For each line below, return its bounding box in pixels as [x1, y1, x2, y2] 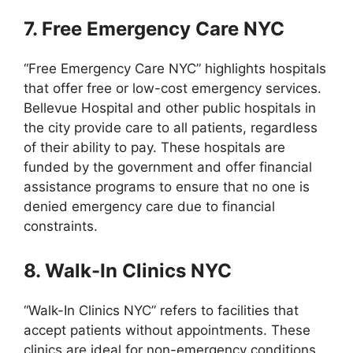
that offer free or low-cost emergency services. [24, 80, 321, 96]
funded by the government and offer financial [24, 159, 312, 175]
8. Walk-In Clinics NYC [24, 258, 232, 282]
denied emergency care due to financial [24, 199, 275, 214]
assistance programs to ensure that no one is [24, 179, 310, 195]
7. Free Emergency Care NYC [24, 17, 284, 40]
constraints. [24, 218, 98, 234]
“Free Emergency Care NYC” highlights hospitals [24, 61, 326, 76]
